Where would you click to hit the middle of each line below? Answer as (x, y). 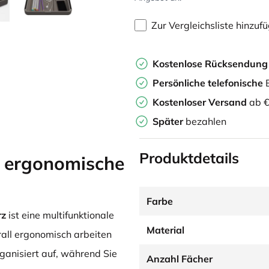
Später (169, 121)
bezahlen (206, 121)
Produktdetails (189, 158)
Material (165, 230)
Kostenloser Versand (200, 102)
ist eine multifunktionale (60, 215)
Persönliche (179, 83)
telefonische (234, 83)
